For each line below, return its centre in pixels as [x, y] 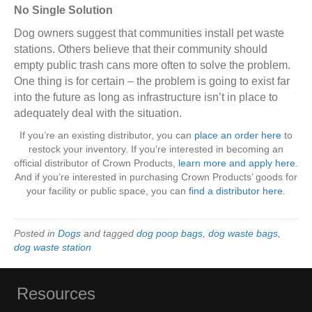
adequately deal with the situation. [98, 114]
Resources [56, 294]
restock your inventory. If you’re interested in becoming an [156, 149]
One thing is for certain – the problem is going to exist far [152, 81]
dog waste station [53, 248]
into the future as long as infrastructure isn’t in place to [146, 97]
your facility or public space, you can [108, 191]
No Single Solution [63, 10]
